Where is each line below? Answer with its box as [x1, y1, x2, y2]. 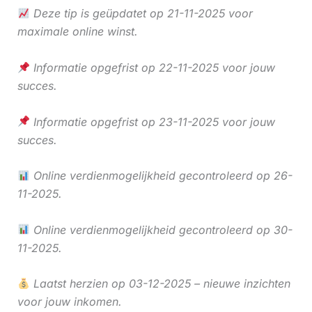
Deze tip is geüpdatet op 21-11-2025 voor [29, 6, 253, 21]
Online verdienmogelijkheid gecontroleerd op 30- [29, 222, 292, 237]
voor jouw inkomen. [17, 295, 122, 309]
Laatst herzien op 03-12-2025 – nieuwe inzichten [29, 276, 290, 291]
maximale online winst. [17, 24, 138, 39]
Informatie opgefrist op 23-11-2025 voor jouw [29, 114, 275, 129]
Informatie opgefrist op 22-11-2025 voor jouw [29, 61, 275, 75]
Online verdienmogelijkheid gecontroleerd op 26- [29, 169, 292, 183]
